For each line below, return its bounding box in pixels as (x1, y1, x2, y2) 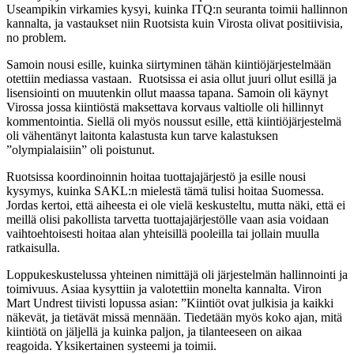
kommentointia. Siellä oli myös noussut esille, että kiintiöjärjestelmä (6, 114, 341, 128)
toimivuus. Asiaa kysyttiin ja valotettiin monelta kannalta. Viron (6, 281, 322, 296)
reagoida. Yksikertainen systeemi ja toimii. (6, 338, 217, 352)
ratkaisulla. (6, 240, 60, 254)
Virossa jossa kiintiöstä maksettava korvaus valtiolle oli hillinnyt (6, 100, 323, 114)
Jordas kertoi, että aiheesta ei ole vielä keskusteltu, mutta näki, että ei (6, 198, 345, 212)
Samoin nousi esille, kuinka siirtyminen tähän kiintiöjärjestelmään (6, 57, 331, 71)
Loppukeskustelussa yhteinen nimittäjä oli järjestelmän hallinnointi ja (6, 267, 348, 281)
